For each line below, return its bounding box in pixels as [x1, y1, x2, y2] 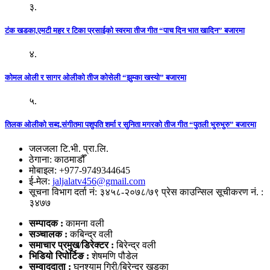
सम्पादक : [29, 218, 66, 228]
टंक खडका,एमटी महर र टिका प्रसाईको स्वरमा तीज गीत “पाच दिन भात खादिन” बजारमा [5, 25, 245, 35]
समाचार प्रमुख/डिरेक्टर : [29, 239, 116, 250]
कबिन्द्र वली [67, 228, 113, 239]
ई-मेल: [29, 175, 52, 186]
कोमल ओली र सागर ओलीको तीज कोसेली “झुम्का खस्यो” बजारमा [5, 73, 186, 83]
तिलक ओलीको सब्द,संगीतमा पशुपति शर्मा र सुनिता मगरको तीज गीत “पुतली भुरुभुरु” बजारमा [5, 120, 256, 130]
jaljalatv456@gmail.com [52, 175, 145, 186]
